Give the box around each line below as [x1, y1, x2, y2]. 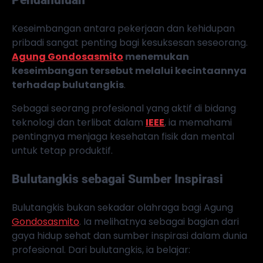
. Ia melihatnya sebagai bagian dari [79, 214, 239, 228]
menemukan [123, 49, 189, 63]
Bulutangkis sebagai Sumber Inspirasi [12, 171, 223, 186]
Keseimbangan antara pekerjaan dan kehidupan [12, 21, 235, 35]
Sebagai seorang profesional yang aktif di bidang [12, 101, 236, 115]
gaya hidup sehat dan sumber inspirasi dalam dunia [12, 228, 247, 242]
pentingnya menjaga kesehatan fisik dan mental [12, 129, 234, 143]
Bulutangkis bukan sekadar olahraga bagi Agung [12, 200, 233, 214]
